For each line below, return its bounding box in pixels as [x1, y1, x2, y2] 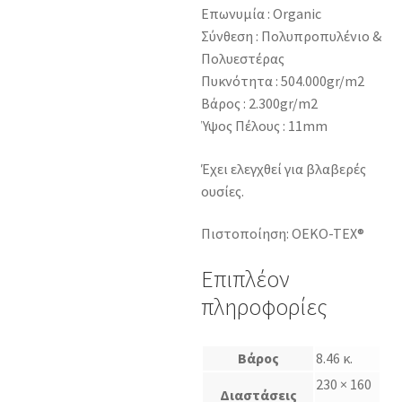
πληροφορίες [201, 293, 328, 322]
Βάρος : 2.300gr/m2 [201, 94, 318, 113]
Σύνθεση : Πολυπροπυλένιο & [201, 27, 381, 46]
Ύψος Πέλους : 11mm [201, 117, 328, 135]
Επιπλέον [201, 265, 290, 294]
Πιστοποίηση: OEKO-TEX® [201, 224, 364, 243]
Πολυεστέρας [201, 49, 284, 68]
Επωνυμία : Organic [201, 4, 321, 23]
